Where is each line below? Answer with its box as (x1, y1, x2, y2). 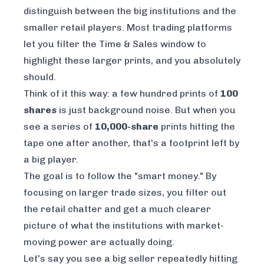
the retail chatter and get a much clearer (24, 203, 211, 215)
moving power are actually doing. (24, 236, 174, 248)
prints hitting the (159, 121, 235, 133)
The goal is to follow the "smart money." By (24, 170, 216, 182)
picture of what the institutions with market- (24, 220, 224, 232)
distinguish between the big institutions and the (24, 5, 236, 17)
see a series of (24, 121, 95, 133)
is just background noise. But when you (57, 104, 236, 116)
